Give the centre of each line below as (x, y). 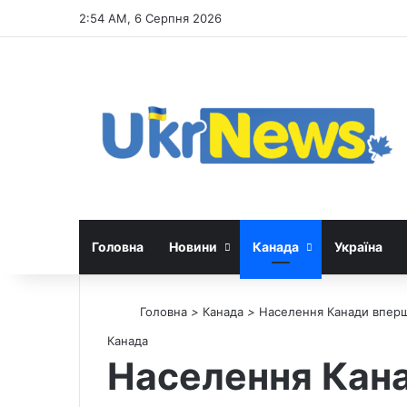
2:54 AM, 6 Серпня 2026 (150, 18)
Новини (193, 246)
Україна (358, 246)
